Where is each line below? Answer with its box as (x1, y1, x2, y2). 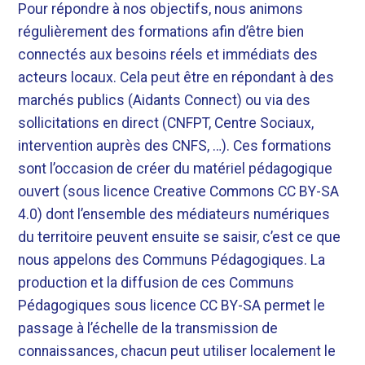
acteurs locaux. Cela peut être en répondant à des (18, 69, 335, 86)
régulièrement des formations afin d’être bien (18, 24, 305, 41)
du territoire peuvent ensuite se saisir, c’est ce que (18, 229, 341, 246)
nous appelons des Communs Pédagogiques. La (18, 252, 326, 269)
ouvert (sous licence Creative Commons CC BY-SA (18, 183, 340, 200)
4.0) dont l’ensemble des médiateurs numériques (18, 206, 331, 223)
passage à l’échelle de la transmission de (18, 320, 279, 337)
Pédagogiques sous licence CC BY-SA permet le (18, 297, 326, 314)
